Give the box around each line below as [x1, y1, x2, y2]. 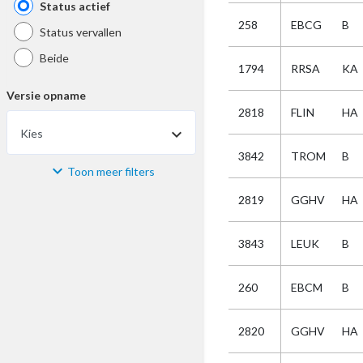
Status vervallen [40, 24, 122, 39]
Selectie [6, 331, 50, 345]
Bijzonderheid [6, 250, 82, 264]
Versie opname [6, 88, 86, 102]
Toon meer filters [67, 164, 155, 178]
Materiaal [6, 169, 60, 183]
